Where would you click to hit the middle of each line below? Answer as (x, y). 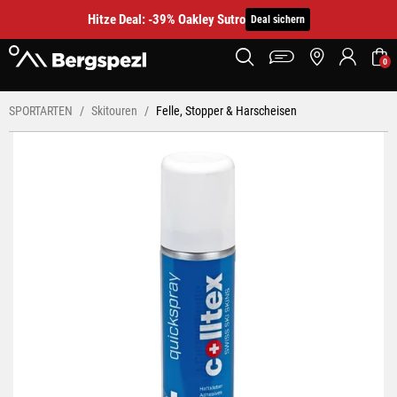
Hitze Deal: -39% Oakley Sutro (166, 19)
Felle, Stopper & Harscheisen (226, 111)
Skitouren (114, 111)
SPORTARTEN (41, 111)
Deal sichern (277, 19)
